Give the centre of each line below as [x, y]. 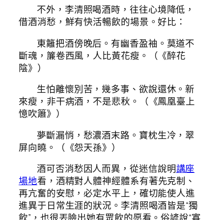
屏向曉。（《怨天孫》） [70, 147]
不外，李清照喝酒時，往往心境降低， [116, 10]
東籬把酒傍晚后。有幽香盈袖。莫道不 [116, 43]
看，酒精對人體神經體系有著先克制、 [116, 181]
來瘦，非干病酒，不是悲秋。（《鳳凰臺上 [107, 101]
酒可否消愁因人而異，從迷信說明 [107, 169]
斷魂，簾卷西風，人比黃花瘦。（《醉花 [102, 55]
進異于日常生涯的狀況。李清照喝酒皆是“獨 [108, 206]
